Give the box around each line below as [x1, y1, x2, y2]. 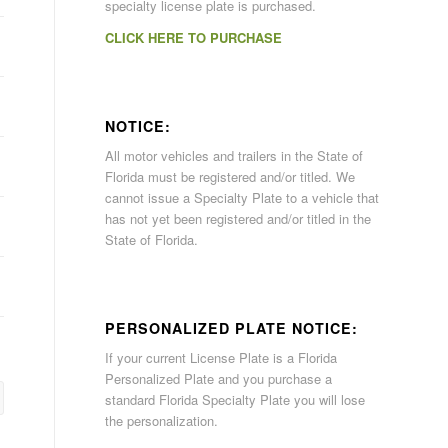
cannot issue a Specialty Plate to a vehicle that [105, 188, 380, 208]
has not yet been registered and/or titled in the [105, 209, 372, 229]
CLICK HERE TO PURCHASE [105, 28, 283, 48]
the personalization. [105, 411, 219, 431]
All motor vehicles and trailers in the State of [105, 146, 364, 166]
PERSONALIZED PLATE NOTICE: [105, 318, 359, 339]
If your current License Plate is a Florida [105, 348, 338, 368]
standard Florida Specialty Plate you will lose [105, 390, 366, 410]
